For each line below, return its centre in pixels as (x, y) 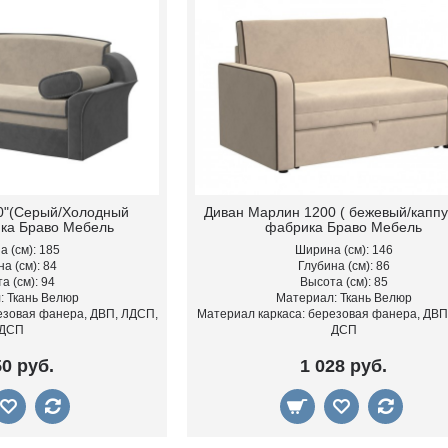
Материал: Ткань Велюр (343, 297)
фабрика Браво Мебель (344, 226)
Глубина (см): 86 (343, 265)
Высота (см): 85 (343, 281)
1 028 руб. (344, 365)
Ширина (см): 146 (343, 249)
